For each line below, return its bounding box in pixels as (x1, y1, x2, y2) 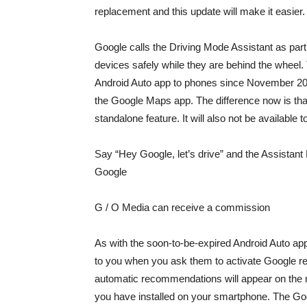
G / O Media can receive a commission (95, 201, 270, 214)
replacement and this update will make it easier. (95, 5, 305, 18)
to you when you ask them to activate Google (95, 255, 299, 267)
